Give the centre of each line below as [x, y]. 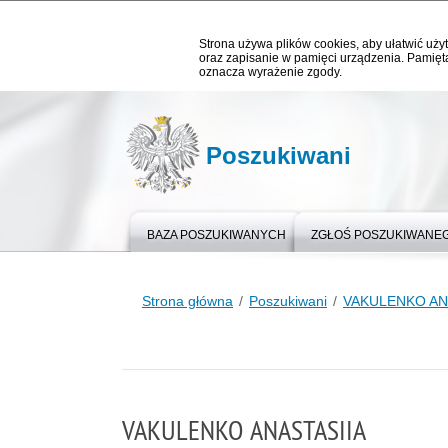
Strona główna [187, 301]
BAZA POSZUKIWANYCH [216, 235]
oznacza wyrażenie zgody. [270, 72]
